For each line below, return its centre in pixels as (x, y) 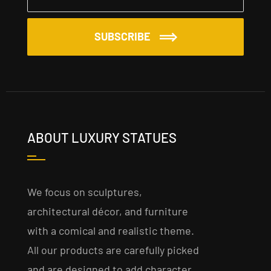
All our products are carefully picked (113, 250)
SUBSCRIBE (122, 37)
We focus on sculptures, (84, 192)
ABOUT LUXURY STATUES (102, 138)
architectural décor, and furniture (107, 211)
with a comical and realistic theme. (110, 231)
